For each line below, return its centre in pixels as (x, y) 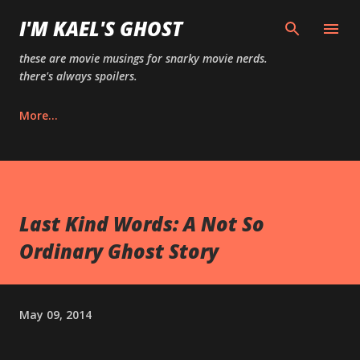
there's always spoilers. (78, 76)
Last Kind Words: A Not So (142, 224)
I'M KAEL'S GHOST (101, 29)
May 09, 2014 (55, 314)
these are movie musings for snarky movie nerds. (143, 58)
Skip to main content (180, 20)
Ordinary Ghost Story (119, 251)
